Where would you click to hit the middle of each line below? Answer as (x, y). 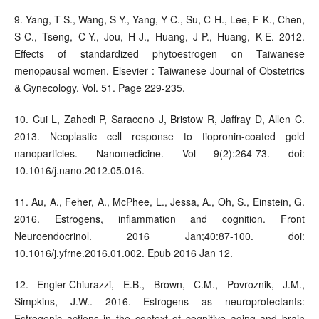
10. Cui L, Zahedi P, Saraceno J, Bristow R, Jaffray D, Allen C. (159, 119)
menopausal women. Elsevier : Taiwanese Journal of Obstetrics (159, 71)
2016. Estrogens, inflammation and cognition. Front (159, 219)
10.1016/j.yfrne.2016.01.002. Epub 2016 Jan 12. (123, 253)
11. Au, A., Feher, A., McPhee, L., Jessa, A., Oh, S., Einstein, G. (159, 202)
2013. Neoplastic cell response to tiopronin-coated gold (159, 136)
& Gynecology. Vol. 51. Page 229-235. (99, 88)
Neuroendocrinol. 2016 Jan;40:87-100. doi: (159, 236)
